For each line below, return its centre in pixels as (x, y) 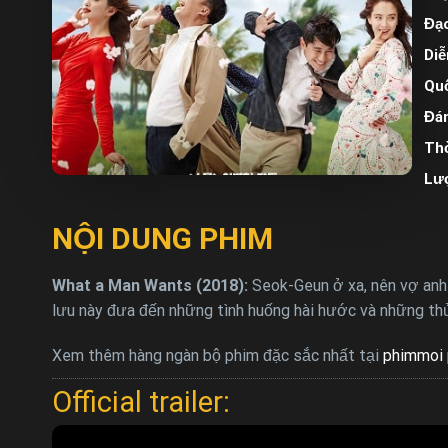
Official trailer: (141, 401)
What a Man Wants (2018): (152, 285)
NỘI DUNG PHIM (162, 238)
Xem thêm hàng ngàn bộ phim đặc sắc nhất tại (217, 355)
